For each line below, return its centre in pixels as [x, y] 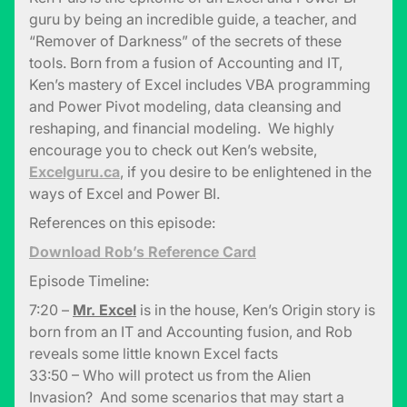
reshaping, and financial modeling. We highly [182, 129]
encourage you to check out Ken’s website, [173, 150]
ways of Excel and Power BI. [124, 194]
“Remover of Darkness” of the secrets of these [185, 41]
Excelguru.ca [74, 172]
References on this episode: [122, 223]
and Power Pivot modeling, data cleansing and [185, 107]
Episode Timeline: [89, 281]
